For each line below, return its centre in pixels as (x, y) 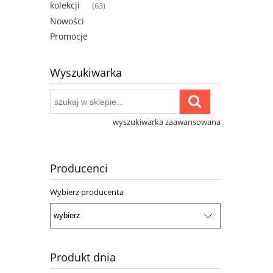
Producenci (79, 168)
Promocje (69, 37)
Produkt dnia (83, 257)
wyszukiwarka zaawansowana (167, 122)
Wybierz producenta (87, 192)
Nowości (67, 21)
